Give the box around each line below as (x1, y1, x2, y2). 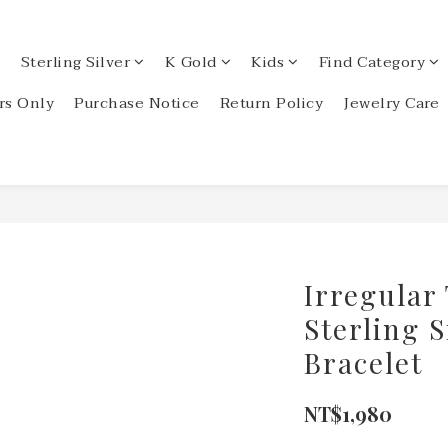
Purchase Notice (74, 90, 200, 116)
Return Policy (219, 90, 323, 116)
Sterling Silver (20, 49, 130, 75)
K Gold (164, 49, 217, 75)
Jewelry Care (343, 90, 439, 116)
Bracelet (303, 344, 423, 381)
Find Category (318, 49, 425, 75)
